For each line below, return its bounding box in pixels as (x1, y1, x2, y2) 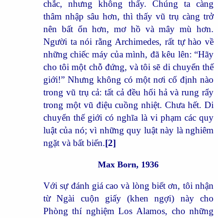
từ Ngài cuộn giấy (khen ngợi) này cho (43, 193, 214, 203)
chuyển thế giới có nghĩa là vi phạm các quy (43, 112, 214, 123)
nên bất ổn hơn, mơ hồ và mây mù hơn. (43, 23, 214, 34)
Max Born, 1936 (98, 159, 159, 169)
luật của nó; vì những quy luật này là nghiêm (43, 125, 214, 135)
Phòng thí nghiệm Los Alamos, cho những (43, 205, 214, 216)
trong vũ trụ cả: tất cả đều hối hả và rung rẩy (43, 87, 214, 97)
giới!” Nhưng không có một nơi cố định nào (43, 74, 214, 85)
